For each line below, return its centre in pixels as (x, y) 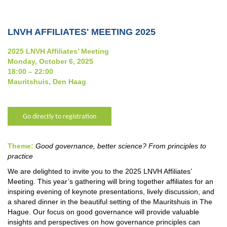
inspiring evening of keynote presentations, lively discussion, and (111, 191)
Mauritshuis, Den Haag (47, 81)
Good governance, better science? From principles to (121, 146)
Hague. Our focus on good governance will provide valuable (103, 212)
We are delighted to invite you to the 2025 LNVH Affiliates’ (100, 171)
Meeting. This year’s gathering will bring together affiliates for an (110, 181)
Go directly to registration (60, 117)
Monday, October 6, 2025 (50, 61)
